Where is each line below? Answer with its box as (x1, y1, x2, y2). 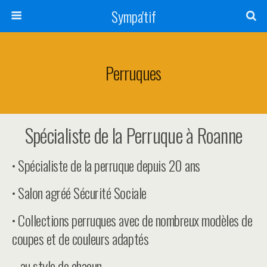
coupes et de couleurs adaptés (12, 228, 149, 249)
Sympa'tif (111, 5, 156, 27)
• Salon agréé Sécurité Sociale (12, 182, 147, 203)
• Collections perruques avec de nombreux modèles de (12, 209, 253, 231)
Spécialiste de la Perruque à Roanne (24, 121, 243, 149)
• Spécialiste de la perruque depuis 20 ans (12, 154, 200, 176)
